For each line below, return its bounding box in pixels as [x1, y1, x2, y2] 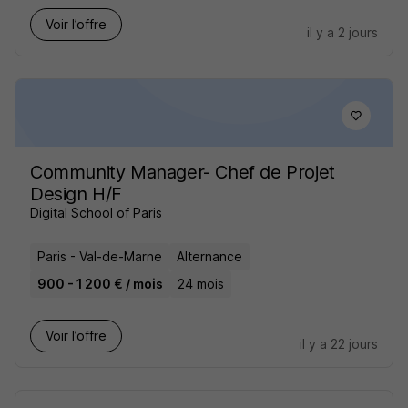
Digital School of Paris [30, 205, 162, 220]
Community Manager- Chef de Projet [30, 161, 335, 183]
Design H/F [30, 183, 122, 205]
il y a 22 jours [300, 336, 378, 352]
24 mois [178, 276, 224, 291]
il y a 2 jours [307, 25, 378, 40]
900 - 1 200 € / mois [37, 276, 163, 291]
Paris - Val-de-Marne [37, 249, 162, 264]
